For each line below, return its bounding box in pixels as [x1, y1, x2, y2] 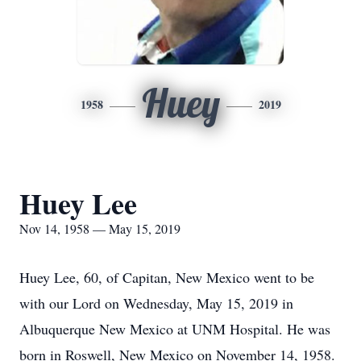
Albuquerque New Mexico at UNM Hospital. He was [19, 319, 330, 338]
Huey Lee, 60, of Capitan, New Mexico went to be [19, 268, 314, 287]
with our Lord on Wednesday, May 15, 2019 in [19, 293, 293, 313]
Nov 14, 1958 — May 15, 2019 [19, 220, 180, 237]
